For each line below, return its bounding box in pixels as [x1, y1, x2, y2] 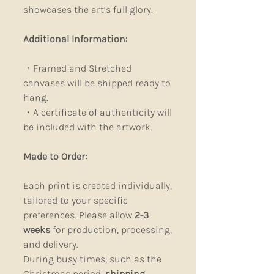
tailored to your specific [23, 194, 128, 207]
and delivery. [23, 239, 81, 251]
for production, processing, [50, 224, 172, 236]
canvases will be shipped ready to [23, 77, 171, 89]
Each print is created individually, [23, 180, 172, 192]
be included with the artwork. [23, 121, 152, 133]
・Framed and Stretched [23, 62, 131, 75]
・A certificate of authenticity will [23, 106, 172, 119]
